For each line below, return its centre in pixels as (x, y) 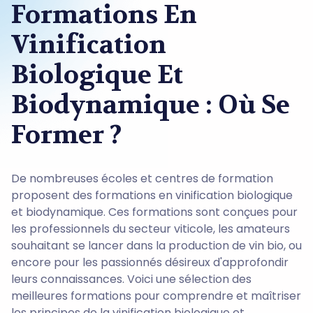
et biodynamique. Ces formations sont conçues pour (154, 212)
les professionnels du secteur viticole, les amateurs (151, 228)
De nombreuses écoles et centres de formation (142, 178)
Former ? (66, 135)
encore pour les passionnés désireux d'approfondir (150, 262)
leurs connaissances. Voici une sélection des (131, 279)
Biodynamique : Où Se (151, 105)
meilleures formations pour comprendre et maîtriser (156, 296)
